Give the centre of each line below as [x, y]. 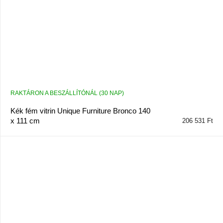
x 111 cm [25, 121]
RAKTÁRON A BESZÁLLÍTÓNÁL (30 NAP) [67, 93]
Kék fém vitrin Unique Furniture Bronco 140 [80, 111]
